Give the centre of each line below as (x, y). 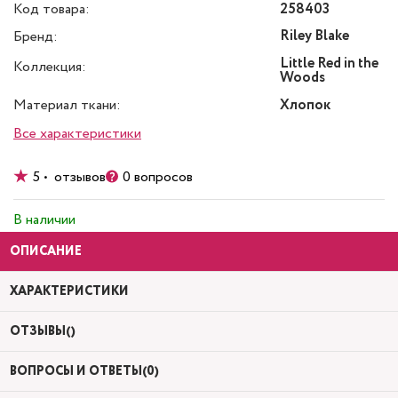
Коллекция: (50, 67)
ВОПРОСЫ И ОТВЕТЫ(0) (84, 371)
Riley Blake (314, 36)
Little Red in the (329, 64)
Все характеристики (77, 134)
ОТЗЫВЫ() (43, 331)
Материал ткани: (67, 105)
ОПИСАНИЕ (46, 251)
